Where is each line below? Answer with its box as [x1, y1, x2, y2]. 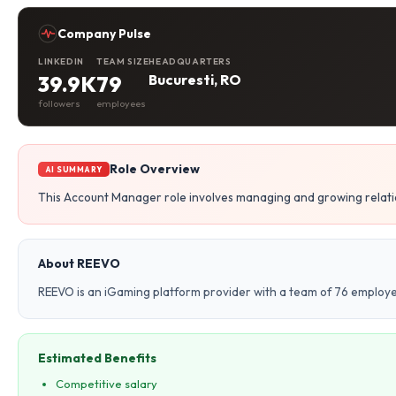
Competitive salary [56, 377, 157, 391]
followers [38, 97, 80, 110]
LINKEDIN [38, 56, 84, 67]
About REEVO [38, 255, 120, 271]
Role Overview [109, 161, 200, 177]
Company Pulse [57, 26, 151, 42]
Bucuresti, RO [148, 71, 242, 88]
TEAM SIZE [96, 56, 149, 67]
